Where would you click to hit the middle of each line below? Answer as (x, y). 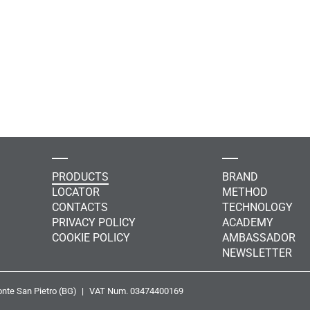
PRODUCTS (80, 177)
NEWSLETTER (257, 253)
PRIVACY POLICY (93, 223)
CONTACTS (80, 208)
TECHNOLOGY (258, 208)
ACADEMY (248, 223)
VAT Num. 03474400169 (136, 291)
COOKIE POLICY (91, 238)
